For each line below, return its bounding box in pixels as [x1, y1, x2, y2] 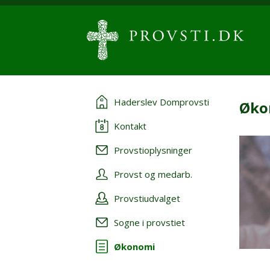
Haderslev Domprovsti [114, 96, 209, 108]
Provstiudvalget [114, 192, 180, 204]
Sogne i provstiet [114, 216, 185, 228]
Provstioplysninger [114, 144, 192, 156]
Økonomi [114, 240, 155, 253]
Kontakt [114, 120, 146, 132]
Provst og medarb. [114, 168, 192, 180]
